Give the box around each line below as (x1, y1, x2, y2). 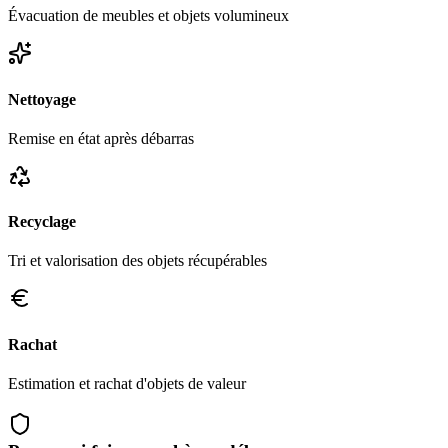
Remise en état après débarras (8, 129, 194, 147)
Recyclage (8, 213, 76, 231)
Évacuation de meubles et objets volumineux (8, 7, 289, 25)
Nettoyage (8, 90, 76, 108)
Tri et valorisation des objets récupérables (8, 252, 267, 270)
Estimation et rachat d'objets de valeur (8, 375, 246, 392)
